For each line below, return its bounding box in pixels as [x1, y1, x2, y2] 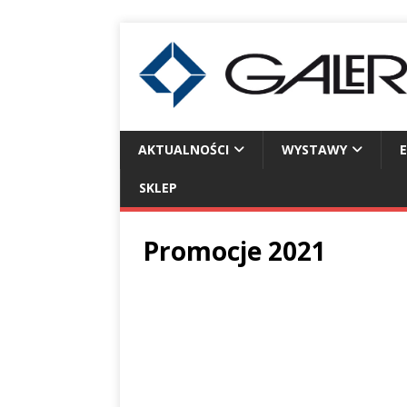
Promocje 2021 [143, 233, 326, 269]
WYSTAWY [282, 141, 347, 159]
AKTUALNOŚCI [138, 141, 229, 159]
